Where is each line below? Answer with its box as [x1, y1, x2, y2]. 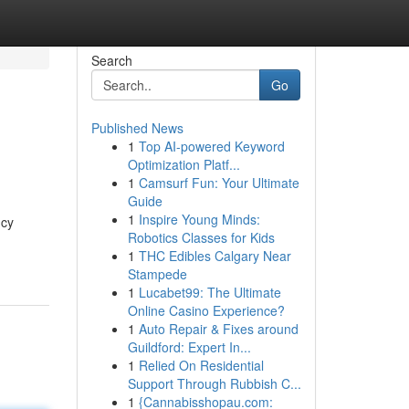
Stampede [127, 265, 187, 283]
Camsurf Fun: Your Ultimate [138, 173, 299, 192]
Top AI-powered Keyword [138, 137, 285, 155]
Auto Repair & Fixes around [138, 320, 299, 338]
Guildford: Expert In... [127, 338, 251, 356]
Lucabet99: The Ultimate [138, 283, 281, 301]
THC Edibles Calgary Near [138, 246, 291, 265]
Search [90, 51, 132, 69]
